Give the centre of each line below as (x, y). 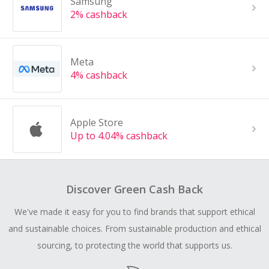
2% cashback (98, 15)
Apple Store (96, 123)
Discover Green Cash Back (134, 189)
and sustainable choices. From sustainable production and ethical (134, 229)
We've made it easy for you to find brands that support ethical (134, 212)
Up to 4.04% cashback (119, 136)
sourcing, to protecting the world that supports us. (134, 246)
